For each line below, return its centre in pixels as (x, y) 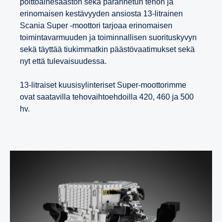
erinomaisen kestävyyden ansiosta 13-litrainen (101, 13)
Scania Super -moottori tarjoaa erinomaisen (96, 25)
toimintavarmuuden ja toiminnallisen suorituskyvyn (108, 37)
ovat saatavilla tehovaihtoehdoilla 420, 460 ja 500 (107, 97)
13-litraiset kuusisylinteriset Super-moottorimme (103, 85)
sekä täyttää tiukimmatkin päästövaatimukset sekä (107, 49)
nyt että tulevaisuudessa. (64, 61)
